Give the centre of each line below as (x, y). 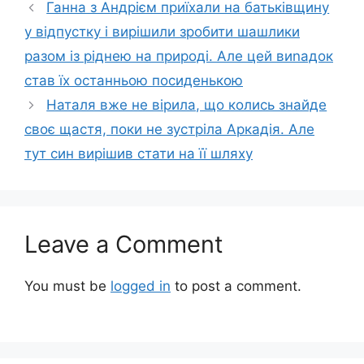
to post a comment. (236, 286)
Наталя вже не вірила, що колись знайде (187, 105)
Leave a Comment (124, 245)
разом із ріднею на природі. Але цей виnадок (179, 56)
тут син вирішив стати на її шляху (139, 154)
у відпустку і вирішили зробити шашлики (162, 32)
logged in (141, 286)
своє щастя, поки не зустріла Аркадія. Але (169, 130)
